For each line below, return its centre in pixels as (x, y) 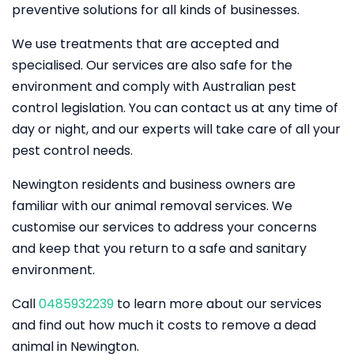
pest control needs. (72, 151)
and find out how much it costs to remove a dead (164, 325)
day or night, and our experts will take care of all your (176, 129)
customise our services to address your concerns (164, 227)
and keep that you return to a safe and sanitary (159, 249)
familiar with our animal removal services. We (152, 206)
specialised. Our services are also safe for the (152, 65)
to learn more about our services (218, 304)
